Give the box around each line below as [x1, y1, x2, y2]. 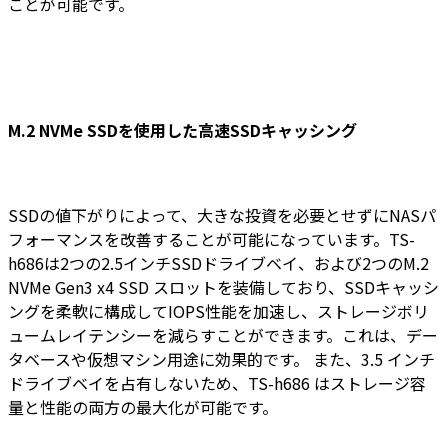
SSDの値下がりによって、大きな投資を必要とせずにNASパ [8, 202, 436, 227]
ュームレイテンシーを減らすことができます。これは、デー [8, 322, 438, 347]
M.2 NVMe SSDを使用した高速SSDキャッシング [8, 117, 357, 142]
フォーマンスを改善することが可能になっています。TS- [8, 226, 415, 251]
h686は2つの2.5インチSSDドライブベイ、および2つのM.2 [8, 250, 429, 275]
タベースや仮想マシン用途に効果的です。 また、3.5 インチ [8, 346, 435, 371]
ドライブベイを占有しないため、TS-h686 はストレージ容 [8, 370, 426, 395]
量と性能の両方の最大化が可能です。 [8, 394, 278, 419]
